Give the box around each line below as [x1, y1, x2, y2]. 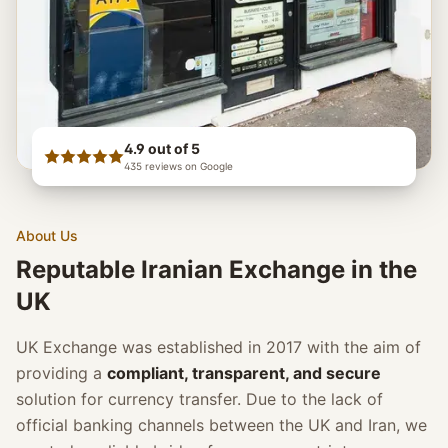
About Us [16, 227, 78, 245]
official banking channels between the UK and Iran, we [16, 415, 427, 436]
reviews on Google [145, 160, 233, 173]
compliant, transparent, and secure [107, 363, 381, 384]
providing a [16, 363, 102, 384]
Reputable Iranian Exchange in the [16, 255, 417, 285]
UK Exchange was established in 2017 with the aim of [16, 337, 421, 358]
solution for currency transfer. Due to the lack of [16, 389, 383, 410]
